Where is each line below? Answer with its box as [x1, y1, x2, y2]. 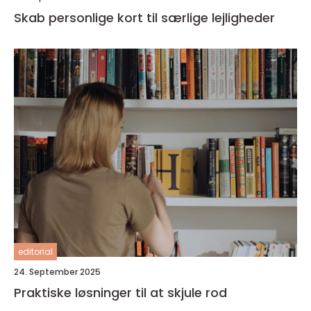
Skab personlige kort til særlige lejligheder [14, 8, 275, 26]
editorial [18, 245, 53, 258]
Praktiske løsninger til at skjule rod [14, 283, 227, 301]
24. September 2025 [14, 265, 101, 278]
